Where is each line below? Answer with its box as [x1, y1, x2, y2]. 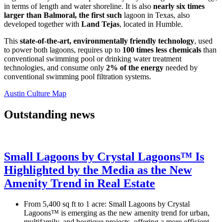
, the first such [75, 10, 122, 19]
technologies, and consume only [4, 63, 106, 72]
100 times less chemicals [122, 45, 203, 54]
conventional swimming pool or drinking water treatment [4, 54, 181, 63]
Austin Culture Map [4, 89, 66, 98]
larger [4, 10, 26, 19]
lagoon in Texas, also [122, 10, 190, 19]
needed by [166, 63, 198, 72]
